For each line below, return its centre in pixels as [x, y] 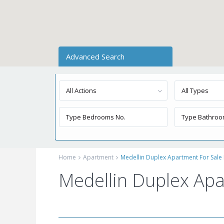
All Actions [81, 90]
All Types [195, 90]
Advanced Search [95, 56]
